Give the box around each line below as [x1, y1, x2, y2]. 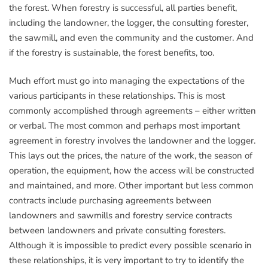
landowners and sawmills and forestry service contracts [9, 209, 232, 221]
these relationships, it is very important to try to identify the [9, 254, 244, 266]
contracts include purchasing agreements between [9, 194, 212, 206]
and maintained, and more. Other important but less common [9, 179, 254, 191]
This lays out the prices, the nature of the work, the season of [9, 150, 252, 162]
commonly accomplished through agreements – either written [9, 105, 256, 117]
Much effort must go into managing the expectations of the [9, 75, 245, 87]
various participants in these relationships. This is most [9, 90, 225, 102]
